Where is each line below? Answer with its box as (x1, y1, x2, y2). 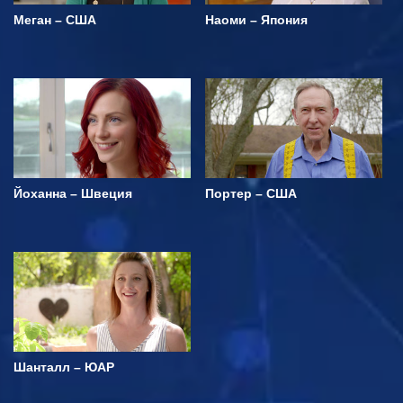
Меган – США (13, 13, 96, 28)
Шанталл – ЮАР (13, 360, 114, 374)
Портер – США (205, 186, 297, 201)
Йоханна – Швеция (13, 186, 132, 201)
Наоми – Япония (205, 13, 308, 28)
